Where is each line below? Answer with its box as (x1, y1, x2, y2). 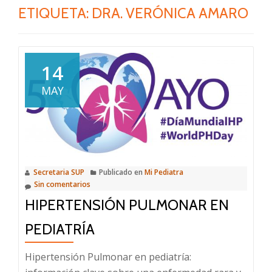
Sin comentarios (34, 178, 90, 189)
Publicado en (99, 166, 144, 177)
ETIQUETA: (18, 4, 92, 22)
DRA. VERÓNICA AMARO (92, 4, 248, 22)
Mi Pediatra (144, 166, 183, 177)
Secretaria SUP (33, 166, 84, 177)
